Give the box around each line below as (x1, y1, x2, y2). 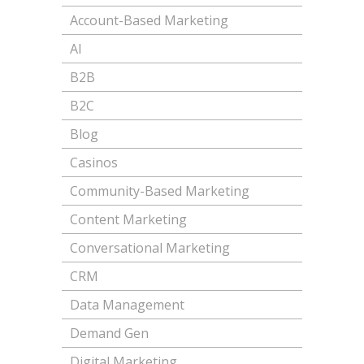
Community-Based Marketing (69, 182, 249, 201)
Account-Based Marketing (69, 11, 228, 30)
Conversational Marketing (69, 239, 230, 258)
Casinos (69, 154, 118, 172)
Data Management (69, 296, 184, 314)
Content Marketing (69, 210, 187, 229)
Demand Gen (69, 324, 149, 343)
